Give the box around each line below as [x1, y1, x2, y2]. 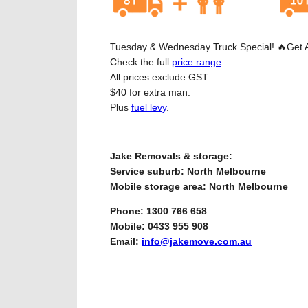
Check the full [110, 56, 172, 67]
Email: [110, 236, 142, 247]
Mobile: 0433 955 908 [110, 221, 208, 232]
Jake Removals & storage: [110, 151, 232, 162]
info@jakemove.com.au [142, 236, 252, 247]
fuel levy [131, 102, 166, 113]
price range [172, 56, 221, 67]
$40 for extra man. [110, 87, 190, 98]
